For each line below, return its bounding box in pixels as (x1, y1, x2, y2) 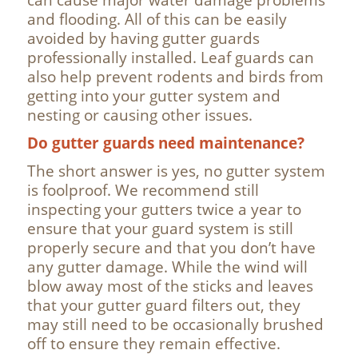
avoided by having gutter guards (26, 28, 260, 49)
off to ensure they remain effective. (26, 333, 284, 354)
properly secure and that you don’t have (26, 237, 316, 258)
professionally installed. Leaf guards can (26, 47, 314, 68)
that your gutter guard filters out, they (26, 295, 300, 316)
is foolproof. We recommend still (26, 180, 259, 201)
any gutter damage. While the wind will (26, 257, 308, 277)
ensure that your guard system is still (26, 218, 293, 239)
